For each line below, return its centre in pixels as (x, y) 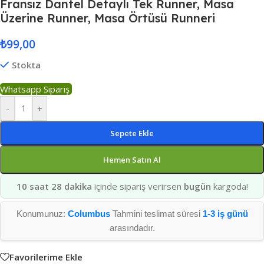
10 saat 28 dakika (54, 186)
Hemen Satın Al (132, 160)
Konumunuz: (42, 214)
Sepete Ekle (132, 133)
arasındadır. (132, 228)
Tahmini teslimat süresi (156, 214)
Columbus (89, 214)
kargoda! (229, 186)
